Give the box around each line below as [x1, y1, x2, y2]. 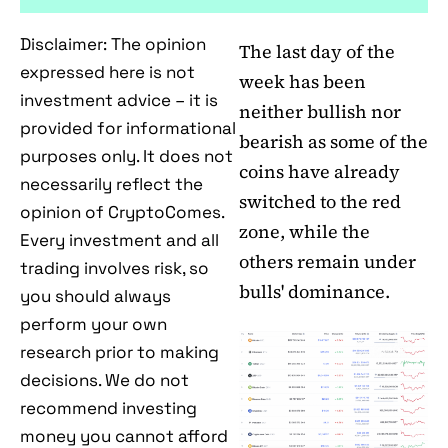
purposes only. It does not [20, 145, 233, 168]
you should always [20, 285, 171, 308]
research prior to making [20, 341, 219, 364]
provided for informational [20, 117, 236, 140]
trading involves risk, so [20, 257, 209, 280]
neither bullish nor [239, 99, 401, 125]
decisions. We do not [20, 369, 189, 392]
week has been [239, 69, 366, 95]
